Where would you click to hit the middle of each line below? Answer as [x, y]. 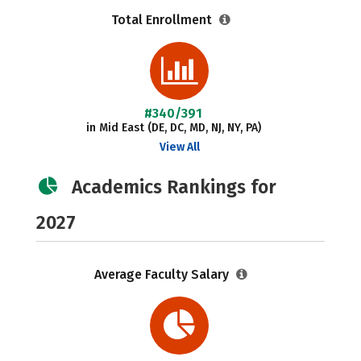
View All [179, 147]
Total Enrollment [164, 20]
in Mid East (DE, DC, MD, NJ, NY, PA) [173, 128]
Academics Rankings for [174, 187]
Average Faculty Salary [164, 274]
